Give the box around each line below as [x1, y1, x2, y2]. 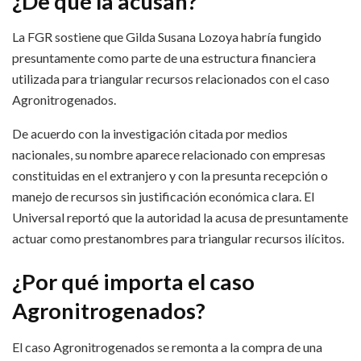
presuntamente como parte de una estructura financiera [12, 50, 316, 66]
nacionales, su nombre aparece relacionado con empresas [12, 147, 326, 163]
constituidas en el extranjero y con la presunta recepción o [12, 168, 328, 184]
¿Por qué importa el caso [12, 268, 255, 295]
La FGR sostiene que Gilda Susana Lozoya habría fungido [12, 29, 322, 45]
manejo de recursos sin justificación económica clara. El [12, 189, 314, 205]
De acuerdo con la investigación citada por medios [12, 126, 288, 142]
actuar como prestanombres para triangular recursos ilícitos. [12, 230, 344, 247]
